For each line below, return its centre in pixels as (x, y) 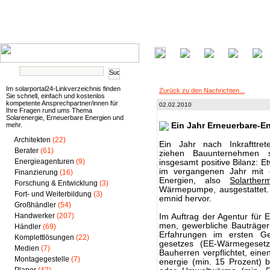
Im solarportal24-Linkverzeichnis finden (63, 89)
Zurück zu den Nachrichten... (202, 90)
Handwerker (35, 216)
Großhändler (35, 205)
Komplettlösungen (44, 237)
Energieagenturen (44, 162)
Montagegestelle (42, 259)
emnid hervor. (185, 199)
